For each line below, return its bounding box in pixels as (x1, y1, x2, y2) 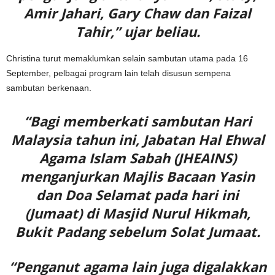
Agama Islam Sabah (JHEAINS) (39, 148, 236, 167)
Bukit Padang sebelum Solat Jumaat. (15, 222, 260, 241)
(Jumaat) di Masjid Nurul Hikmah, (25, 203, 250, 222)
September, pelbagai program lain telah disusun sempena (6, 68, 231, 78)
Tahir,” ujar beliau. (75, 21, 200, 41)
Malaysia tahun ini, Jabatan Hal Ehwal (10, 130, 265, 149)
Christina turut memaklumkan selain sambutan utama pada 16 (6, 53, 248, 63)
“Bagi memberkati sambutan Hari (23, 111, 252, 130)
